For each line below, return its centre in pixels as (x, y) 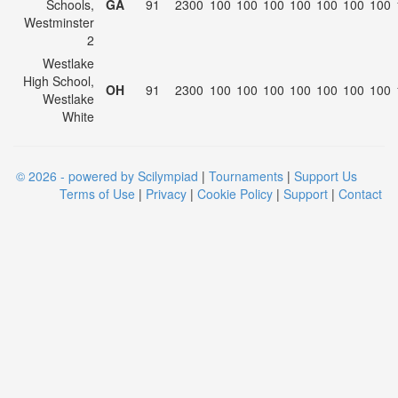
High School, (59, 81)
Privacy (166, 194)
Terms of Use (97, 194)
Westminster (59, 22)
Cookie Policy (235, 194)
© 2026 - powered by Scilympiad (107, 176)
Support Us (326, 176)
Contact (360, 194)
